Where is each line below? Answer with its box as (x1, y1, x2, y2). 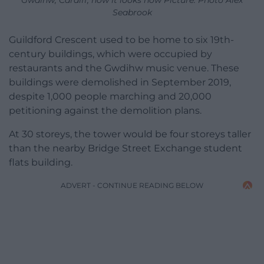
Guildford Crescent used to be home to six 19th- (9, 34, 234, 45)
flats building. (9, 156, 72, 168)
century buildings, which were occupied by (9, 48, 212, 60)
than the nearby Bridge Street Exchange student (9, 142, 242, 154)
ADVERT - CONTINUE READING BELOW (61, 180, 203, 190)
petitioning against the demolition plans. (9, 104, 202, 116)
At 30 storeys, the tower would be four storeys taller (9, 128, 251, 140)
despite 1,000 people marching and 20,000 (9, 90, 212, 102)
